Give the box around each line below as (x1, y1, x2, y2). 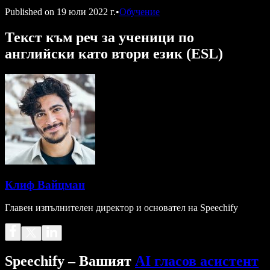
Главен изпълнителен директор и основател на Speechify (5, 202, 238, 213)
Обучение (119, 7, 160, 17)
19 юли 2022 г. (57, 7, 116, 17)
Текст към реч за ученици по (5, 29, 194, 45)
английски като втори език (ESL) (5, 45, 223, 61)
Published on (5, 7, 54, 17)
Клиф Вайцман (5, 178, 85, 191)
